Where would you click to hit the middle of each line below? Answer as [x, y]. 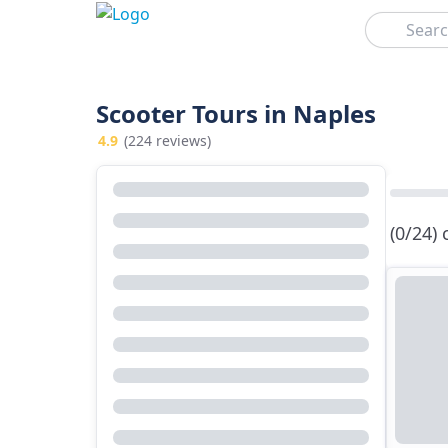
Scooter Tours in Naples [236, 113]
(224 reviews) [167, 140]
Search [383, 19]
